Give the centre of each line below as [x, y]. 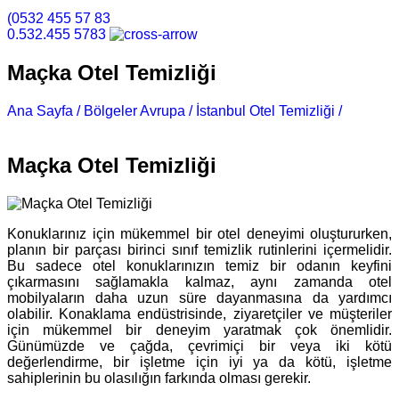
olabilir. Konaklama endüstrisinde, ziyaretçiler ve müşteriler [199, 313]
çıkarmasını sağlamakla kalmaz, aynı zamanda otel [199, 281]
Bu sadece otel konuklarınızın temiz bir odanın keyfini [199, 265]
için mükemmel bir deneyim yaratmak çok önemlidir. [199, 330]
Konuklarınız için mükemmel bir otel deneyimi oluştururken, [199, 233]
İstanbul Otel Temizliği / [269, 110]
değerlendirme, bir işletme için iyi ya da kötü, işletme [199, 362]
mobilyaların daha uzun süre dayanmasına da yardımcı [199, 297]
